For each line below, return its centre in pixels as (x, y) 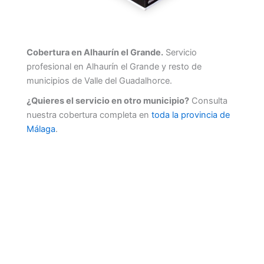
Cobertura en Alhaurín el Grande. (95, 53)
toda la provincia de (191, 115)
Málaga (41, 129)
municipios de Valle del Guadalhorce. (99, 81)
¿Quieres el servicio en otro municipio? (108, 101)
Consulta (208, 101)
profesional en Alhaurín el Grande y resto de (114, 67)
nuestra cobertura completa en (89, 115)
